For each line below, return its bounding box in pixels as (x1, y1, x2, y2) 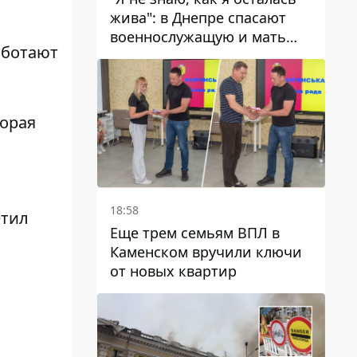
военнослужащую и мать (110, 26, 286, 46)
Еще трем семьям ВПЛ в (110, 222, 280, 242)
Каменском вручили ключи (110, 241, 302, 261)
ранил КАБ (110, 65, 184, 84)
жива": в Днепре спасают (110, 7, 286, 27)
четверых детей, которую (110, 45, 291, 65)
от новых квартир (110, 261, 237, 280)
